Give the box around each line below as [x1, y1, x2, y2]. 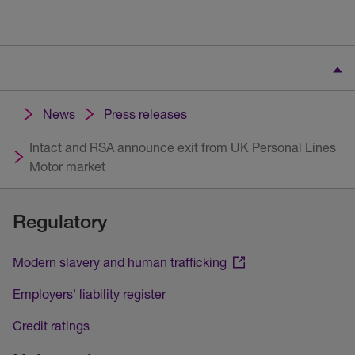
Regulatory [13, 209, 107, 233]
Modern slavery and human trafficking [13, 254, 227, 270]
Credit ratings [13, 318, 90, 334]
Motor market [29, 158, 105, 174]
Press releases [104, 106, 187, 122]
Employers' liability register [13, 286, 166, 302]
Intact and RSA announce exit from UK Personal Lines [29, 139, 336, 155]
